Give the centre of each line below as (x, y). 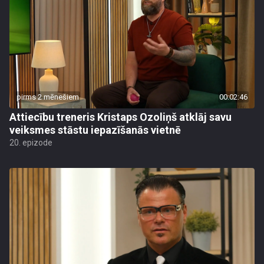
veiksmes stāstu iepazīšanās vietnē (95, 130)
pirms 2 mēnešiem (48, 97)
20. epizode (31, 143)
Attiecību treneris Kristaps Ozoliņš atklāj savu (121, 117)
